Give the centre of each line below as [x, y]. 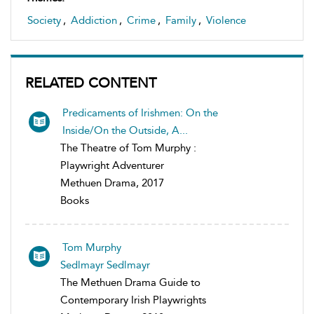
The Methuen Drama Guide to [130, 282]
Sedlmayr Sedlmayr [105, 265]
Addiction [94, 20]
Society [44, 20]
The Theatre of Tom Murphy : [128, 148]
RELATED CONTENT [91, 82]
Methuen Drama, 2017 [112, 183]
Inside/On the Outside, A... [125, 130]
